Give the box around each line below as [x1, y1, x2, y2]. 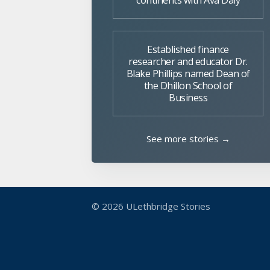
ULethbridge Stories [126, 200, 210, 212]
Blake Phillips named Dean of [126, 67, 250, 80]
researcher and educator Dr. [128, 55, 248, 68]
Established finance [147, 43, 229, 56]
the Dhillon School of [143, 79, 233, 92]
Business [169, 91, 207, 104]
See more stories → [146, 133, 230, 145]
